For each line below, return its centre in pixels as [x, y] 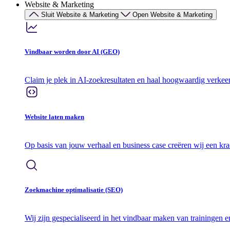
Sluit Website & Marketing [80, 15]
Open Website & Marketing [172, 15]
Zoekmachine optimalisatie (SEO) [74, 189]
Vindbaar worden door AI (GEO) [72, 52]
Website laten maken [54, 117]
